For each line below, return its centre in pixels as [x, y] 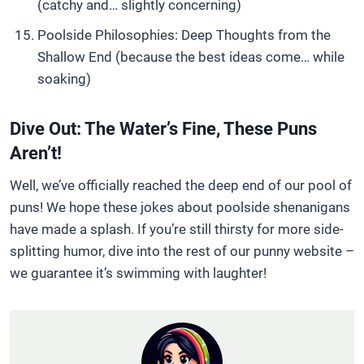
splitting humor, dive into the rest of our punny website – [182, 251]
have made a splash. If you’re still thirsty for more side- [177, 229]
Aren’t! [36, 153]
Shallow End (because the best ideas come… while [191, 57]
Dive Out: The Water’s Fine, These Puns [163, 129]
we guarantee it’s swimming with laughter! [138, 273]
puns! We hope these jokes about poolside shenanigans [180, 207]
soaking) [64, 79]
